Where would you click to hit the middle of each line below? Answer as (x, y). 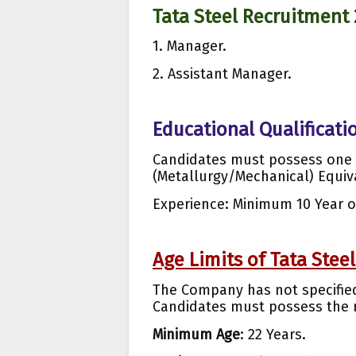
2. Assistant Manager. (222, 74)
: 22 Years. (273, 335)
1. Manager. (190, 46)
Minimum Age (196, 335)
